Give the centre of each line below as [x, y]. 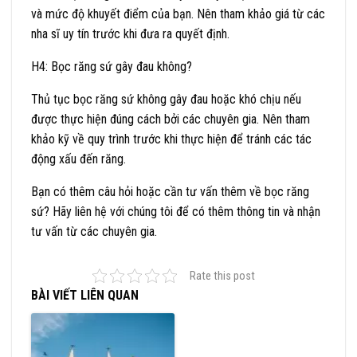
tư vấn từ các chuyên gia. [94, 231]
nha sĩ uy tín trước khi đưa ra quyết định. [130, 33]
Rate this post [222, 276]
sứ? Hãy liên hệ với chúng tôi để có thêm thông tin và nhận [176, 211]
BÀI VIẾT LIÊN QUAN [85, 295]
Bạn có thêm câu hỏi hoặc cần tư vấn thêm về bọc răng [170, 191]
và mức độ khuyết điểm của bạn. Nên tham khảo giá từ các [178, 14]
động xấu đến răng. [78, 159]
